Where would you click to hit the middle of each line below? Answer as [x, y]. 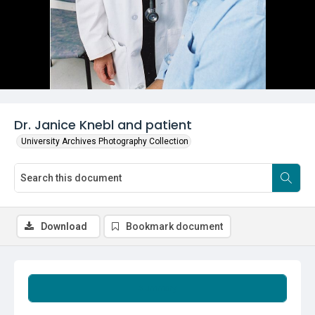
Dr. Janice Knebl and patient [103, 125]
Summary [157, 288]
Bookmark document [174, 226]
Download [64, 226]
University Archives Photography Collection [105, 141]
